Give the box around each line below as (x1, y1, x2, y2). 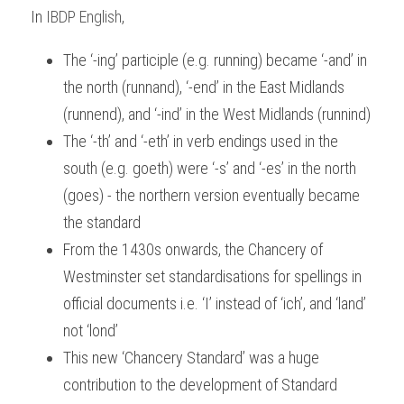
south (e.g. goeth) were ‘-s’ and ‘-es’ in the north (63, 159, 356, 178)
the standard (63, 213, 141, 232)
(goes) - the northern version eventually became (63, 186, 360, 205)
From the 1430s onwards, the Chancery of (63, 240, 323, 259)
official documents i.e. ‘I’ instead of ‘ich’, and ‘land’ (63, 294, 366, 313)
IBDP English (46, 7, 122, 26)
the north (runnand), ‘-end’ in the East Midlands (63, 78, 344, 96)
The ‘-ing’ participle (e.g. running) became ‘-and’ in (63, 50, 367, 69)
